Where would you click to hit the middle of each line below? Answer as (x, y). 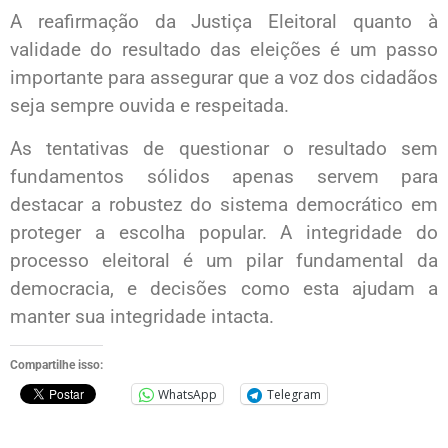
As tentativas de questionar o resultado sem (224, 148)
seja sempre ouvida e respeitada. (149, 106)
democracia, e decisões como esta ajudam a (224, 288)
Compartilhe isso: (56, 365)
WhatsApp (187, 394)
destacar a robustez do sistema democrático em (224, 204)
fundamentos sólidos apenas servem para (224, 176)
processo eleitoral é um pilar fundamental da (224, 260)
